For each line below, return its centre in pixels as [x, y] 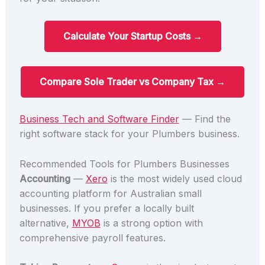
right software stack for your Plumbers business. [129, 134]
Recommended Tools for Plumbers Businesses [124, 164]
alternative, [46, 223]
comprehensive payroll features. [92, 237]
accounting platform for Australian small [110, 193]
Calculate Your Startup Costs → [132, 36]
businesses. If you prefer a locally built [106, 208]
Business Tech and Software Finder [99, 119]
